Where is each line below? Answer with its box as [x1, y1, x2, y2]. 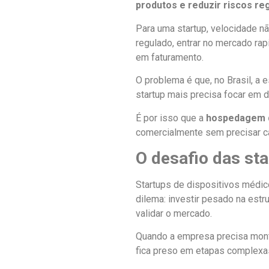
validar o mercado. [136, 207, 212, 219]
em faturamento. [136, 51, 204, 63]
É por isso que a [136, 112, 206, 124]
